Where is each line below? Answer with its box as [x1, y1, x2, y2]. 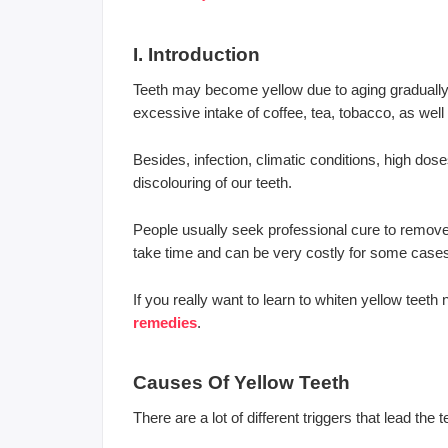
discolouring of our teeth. [133, 173, 292, 191]
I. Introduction [133, 43, 260, 65]
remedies [133, 313, 197, 331]
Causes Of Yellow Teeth [133, 371, 350, 393]
